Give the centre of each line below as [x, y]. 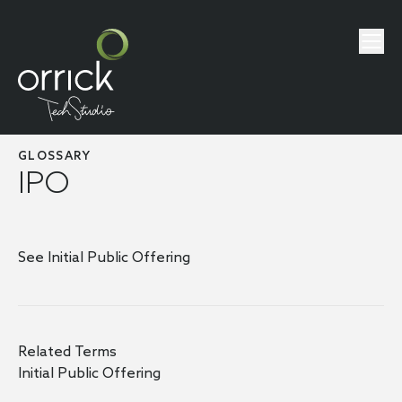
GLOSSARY [55, 157]
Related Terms [67, 352]
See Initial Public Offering [104, 258]
